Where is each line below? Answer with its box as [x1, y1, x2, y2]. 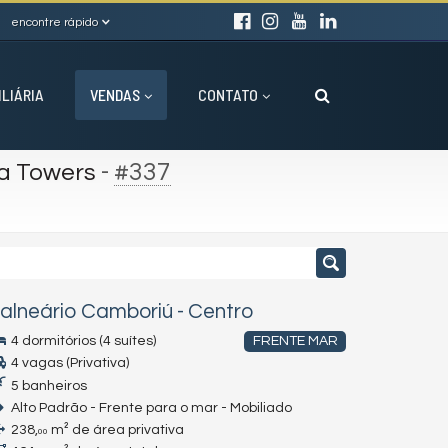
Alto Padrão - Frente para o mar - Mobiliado [8, 401, 292, 415]
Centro [188, 301, 253, 322]
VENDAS [90, 85, 140, 104]
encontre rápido [11, 16, 98, 29]
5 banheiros [8, 379, 87, 393]
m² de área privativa [48, 423, 184, 437]
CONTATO [198, 85, 258, 104]
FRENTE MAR [252, 334, 338, 348]
